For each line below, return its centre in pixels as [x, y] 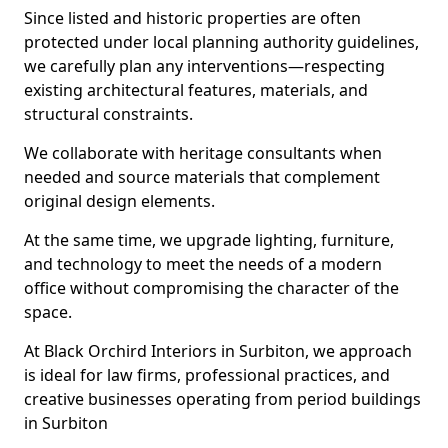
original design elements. [119, 201]
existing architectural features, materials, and [196, 90]
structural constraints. [108, 114]
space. [48, 312]
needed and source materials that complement [202, 177]
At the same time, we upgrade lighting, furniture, [209, 240]
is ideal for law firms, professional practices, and [207, 375]
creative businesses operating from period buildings [222, 399]
